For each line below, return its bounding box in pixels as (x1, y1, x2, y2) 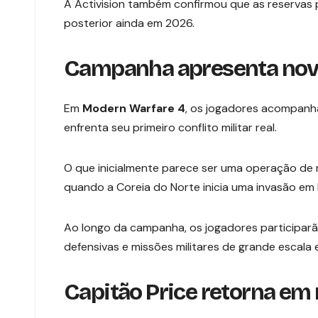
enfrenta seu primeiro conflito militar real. (64, 120, 277, 136)
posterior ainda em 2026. (64, 15, 194, 31)
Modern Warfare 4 (82, 101, 185, 116)
